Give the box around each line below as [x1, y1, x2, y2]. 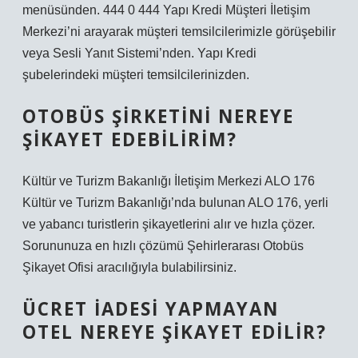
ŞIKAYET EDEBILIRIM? [22, 127, 237, 152]
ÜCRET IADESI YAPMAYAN [22, 296, 279, 321]
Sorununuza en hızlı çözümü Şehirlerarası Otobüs [22, 239, 304, 253]
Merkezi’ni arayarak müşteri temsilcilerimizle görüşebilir [22, 25, 336, 38]
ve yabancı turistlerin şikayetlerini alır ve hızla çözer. [22, 217, 315, 231]
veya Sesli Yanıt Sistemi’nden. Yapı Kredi [22, 46, 257, 60]
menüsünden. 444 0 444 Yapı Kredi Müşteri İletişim [22, 3, 310, 17]
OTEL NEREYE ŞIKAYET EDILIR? [22, 320, 327, 344]
